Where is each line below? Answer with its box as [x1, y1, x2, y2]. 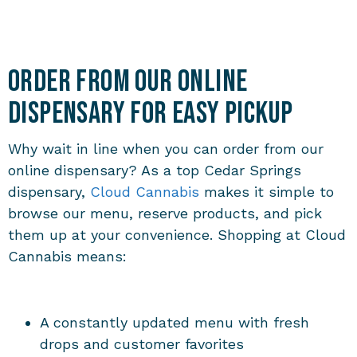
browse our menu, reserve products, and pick [8, 204, 322, 222]
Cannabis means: [8, 247, 127, 265]
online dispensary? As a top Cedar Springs [8, 161, 301, 178]
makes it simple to [199, 182, 334, 200]
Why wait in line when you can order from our [8, 139, 324, 157]
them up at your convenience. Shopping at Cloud [8, 226, 346, 243]
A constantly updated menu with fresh [40, 313, 309, 331]
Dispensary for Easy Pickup [8, 95, 293, 131]
